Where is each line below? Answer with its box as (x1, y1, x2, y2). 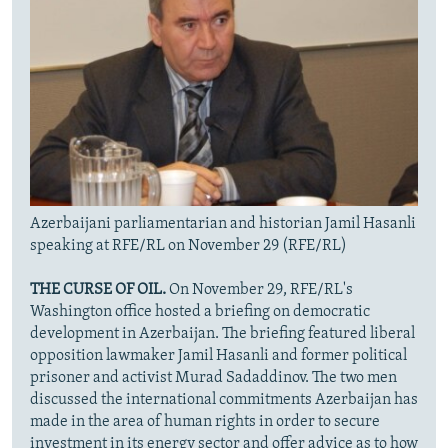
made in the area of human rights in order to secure (30, 414, 380, 431)
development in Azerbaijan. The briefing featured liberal (30, 326, 415, 343)
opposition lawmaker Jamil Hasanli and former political (30, 348, 407, 365)
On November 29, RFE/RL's (166, 282, 353, 299)
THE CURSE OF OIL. (30, 282, 166, 299)
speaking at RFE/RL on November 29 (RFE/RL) (30, 238, 347, 255)
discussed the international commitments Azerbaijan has (30, 392, 418, 409)
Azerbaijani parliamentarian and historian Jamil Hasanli (30, 216, 416, 233)
